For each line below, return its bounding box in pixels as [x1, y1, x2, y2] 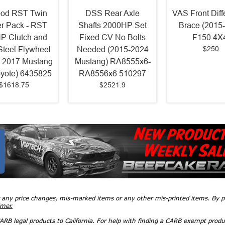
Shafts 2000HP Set [78, 21, 147, 30]
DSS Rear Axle [85, 9, 140, 18]
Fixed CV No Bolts [79, 33, 146, 42]
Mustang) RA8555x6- [74, 57, 151, 66]
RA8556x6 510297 [79, 69, 146, 78]
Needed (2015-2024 [76, 45, 149, 54]
